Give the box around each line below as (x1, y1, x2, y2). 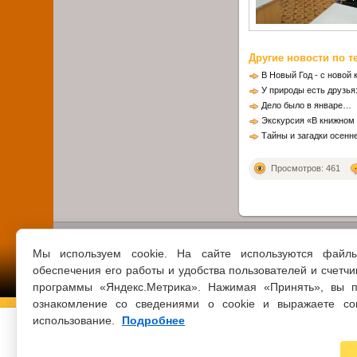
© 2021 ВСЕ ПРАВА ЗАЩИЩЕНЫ (96, 320, 253, 332)
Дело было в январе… (261, 100, 352, 110)
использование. (33, 314, 118, 327)
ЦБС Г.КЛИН (96, 331, 155, 343)
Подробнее (122, 314, 185, 327)
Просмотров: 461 (271, 163, 341, 173)
